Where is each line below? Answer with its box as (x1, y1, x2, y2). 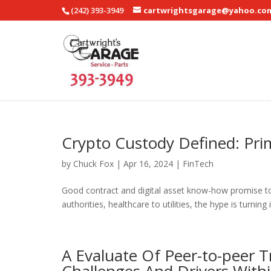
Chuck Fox (73, 158, 114, 169)
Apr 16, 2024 (123, 158, 173, 169)
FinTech (183, 158, 214, 169)
